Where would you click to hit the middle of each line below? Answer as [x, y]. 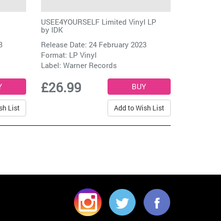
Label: [52, 65]
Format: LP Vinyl [69, 55]
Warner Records [90, 65]
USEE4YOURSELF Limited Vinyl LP [99, 22]
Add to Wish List [139, 108]
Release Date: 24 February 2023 [94, 45]
